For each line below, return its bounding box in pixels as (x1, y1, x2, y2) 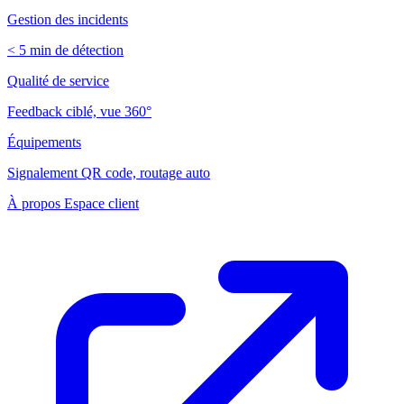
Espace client (64, 196, 139, 212)
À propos (7, 196, 64, 212)
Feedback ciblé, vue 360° (7, 104, 151, 120)
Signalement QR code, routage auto (7, 165, 210, 181)
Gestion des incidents (7, 12, 128, 28)
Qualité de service (7, 73, 109, 89)
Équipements (7, 134, 81, 151)
